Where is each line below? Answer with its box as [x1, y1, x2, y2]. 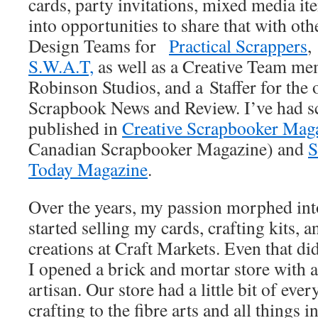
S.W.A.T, [28, 54, 94, 78]
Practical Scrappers [169, 33, 307, 57]
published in [28, 116, 122, 140]
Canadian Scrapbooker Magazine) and [28, 136, 308, 160]
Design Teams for [28, 33, 169, 57]
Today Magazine [28, 157, 148, 181]
